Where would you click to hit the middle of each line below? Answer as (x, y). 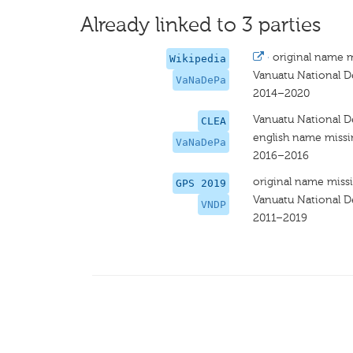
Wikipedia (198, 59)
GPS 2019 (201, 183)
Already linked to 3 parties (201, 25)
